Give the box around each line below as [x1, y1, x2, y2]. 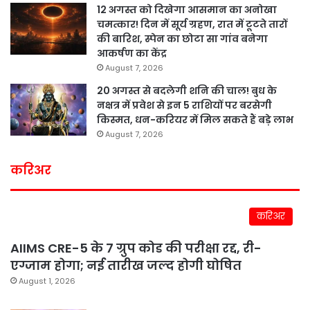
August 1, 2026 [19, 275, 75, 286]
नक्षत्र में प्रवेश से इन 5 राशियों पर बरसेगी [97, 98, 272, 112]
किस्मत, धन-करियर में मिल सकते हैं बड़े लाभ [97, 112, 293, 127]
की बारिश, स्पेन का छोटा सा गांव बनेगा [97, 31, 268, 46]
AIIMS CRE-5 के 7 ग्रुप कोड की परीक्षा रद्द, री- [10, 239, 262, 257]
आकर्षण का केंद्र [97, 46, 167, 60]
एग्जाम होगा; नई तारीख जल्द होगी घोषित [10, 256, 241, 274]
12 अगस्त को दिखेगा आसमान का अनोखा [97, 2, 277, 17]
